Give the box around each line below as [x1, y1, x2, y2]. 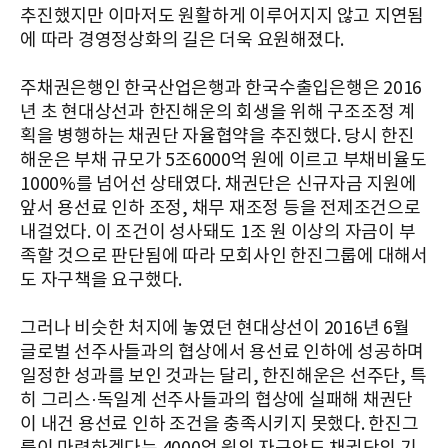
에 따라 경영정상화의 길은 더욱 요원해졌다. [20, 29, 344, 51]
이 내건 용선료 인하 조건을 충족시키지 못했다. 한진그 [20, 413, 419, 435]
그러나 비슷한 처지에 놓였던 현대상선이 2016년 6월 [20, 317, 410, 339]
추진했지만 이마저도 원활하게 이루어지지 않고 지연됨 [20, 5, 424, 27]
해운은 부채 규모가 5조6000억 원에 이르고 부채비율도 [20, 149, 427, 171]
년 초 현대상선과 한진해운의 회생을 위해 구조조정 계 [20, 101, 415, 123]
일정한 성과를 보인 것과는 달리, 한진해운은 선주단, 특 [20, 365, 427, 387]
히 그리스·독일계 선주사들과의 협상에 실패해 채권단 [20, 389, 413, 411]
